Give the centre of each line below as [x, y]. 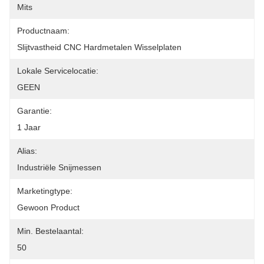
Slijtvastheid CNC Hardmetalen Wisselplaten [99, 47]
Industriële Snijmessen [59, 167]
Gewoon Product [48, 207]
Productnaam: [43, 31]
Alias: [27, 151]
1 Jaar [29, 127]
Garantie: [34, 111]
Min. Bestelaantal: [50, 231]
